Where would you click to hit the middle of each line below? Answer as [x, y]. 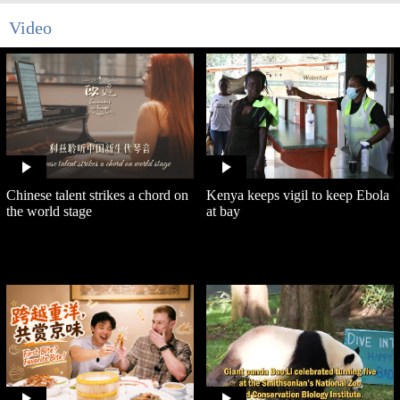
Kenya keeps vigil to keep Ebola [298, 196]
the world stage [49, 212]
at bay [223, 212]
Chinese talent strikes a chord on [97, 196]
